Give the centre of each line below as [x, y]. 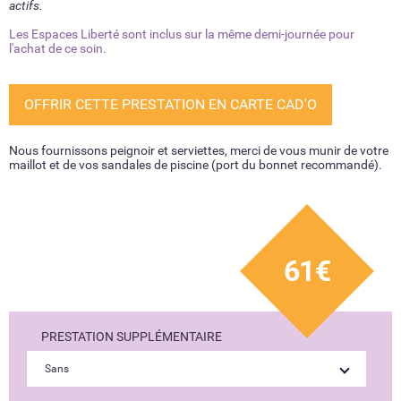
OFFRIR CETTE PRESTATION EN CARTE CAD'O [171, 104]
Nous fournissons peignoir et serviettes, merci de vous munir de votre [199, 150]
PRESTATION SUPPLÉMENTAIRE [132, 337]
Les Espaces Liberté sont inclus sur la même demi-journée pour [182, 34]
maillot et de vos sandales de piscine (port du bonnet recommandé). [196, 165]
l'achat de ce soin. [58, 48]
